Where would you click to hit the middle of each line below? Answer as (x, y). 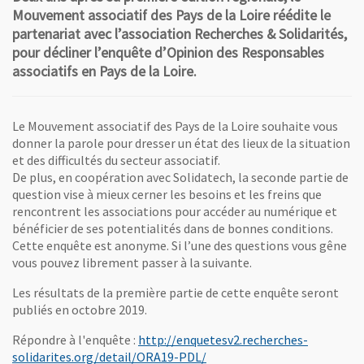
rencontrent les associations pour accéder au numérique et (175, 212)
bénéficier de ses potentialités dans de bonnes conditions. (173, 229)
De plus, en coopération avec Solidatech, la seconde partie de (180, 178)
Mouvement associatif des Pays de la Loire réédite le (171, 15)
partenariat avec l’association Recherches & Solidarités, (180, 34)
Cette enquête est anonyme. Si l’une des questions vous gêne (180, 246)
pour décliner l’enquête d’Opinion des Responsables (168, 53)
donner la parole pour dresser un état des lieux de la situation (181, 143)
